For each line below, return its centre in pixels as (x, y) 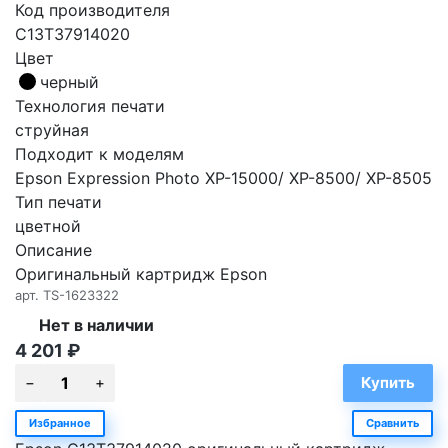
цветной (48, 225)
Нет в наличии (96, 324)
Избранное (60, 422)
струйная (52, 129)
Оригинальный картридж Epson (141, 273)
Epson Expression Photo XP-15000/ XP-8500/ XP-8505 (223, 177)
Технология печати (90, 105)
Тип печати (58, 201)
